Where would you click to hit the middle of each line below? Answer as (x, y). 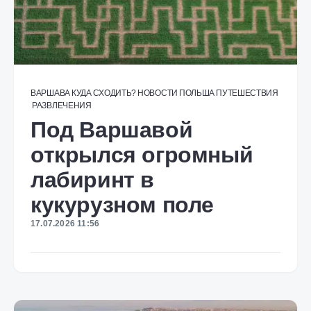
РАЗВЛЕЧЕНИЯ (62, 106)
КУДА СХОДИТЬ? (104, 93)
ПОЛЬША (197, 93)
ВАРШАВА (50, 93)
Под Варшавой (112, 130)
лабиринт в (93, 180)
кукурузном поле (123, 205)
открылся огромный (142, 155)
